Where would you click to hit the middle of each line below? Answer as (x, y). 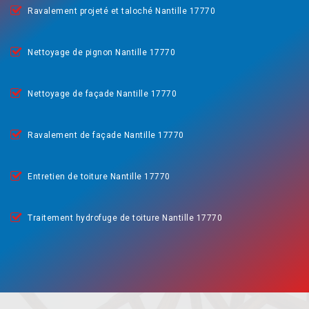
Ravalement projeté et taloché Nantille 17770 (121, 11)
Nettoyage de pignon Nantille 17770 (101, 52)
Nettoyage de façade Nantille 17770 (102, 94)
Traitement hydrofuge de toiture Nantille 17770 (125, 218)
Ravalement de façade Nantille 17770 (106, 135)
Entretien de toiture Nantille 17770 (99, 177)
